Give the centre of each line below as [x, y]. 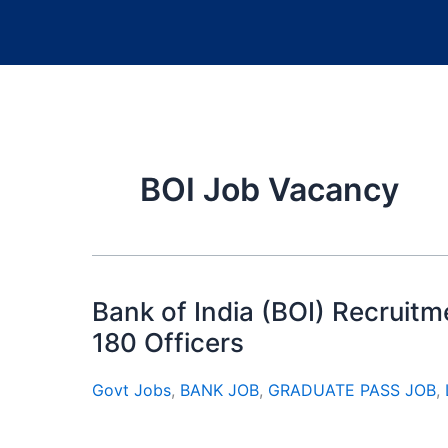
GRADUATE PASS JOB [352, 390]
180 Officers [168, 342]
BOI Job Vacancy [269, 189]
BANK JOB [219, 390]
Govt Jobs [131, 390]
